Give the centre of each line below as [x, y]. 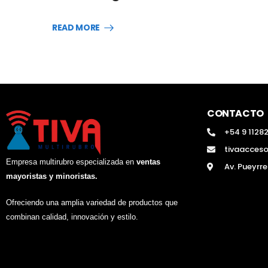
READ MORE [76, 28]
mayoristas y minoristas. [52, 176]
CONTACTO [235, 114]
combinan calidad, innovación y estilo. [72, 217]
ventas [148, 162]
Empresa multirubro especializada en [71, 162]
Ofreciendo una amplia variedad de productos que [92, 202]
